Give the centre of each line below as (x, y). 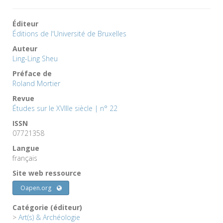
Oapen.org (36, 188)
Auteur (25, 48)
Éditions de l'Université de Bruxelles (69, 33)
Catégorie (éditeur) (47, 207)
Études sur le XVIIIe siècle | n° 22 (65, 108)
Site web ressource (47, 173)
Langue (26, 148)
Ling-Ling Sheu (35, 58)
